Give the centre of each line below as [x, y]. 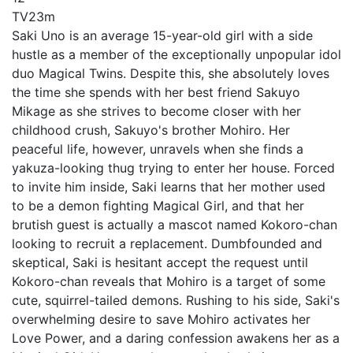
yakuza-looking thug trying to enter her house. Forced [173, 167]
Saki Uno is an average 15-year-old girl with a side [162, 35]
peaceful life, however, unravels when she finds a [158, 149]
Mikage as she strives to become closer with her [156, 111]
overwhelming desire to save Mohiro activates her [161, 319]
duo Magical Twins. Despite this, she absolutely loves [171, 73]
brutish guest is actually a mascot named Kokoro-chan [175, 224]
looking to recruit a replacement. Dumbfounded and [167, 243]
